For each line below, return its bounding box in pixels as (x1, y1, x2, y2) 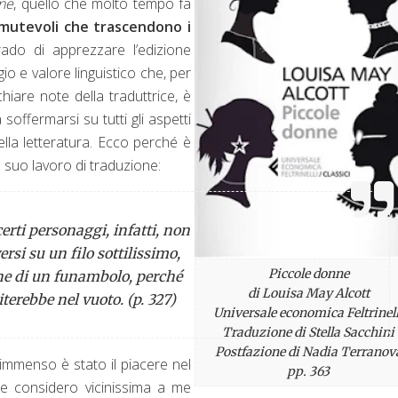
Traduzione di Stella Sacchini (222, 323, 395, 340)
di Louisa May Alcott (247, 284, 370, 301)
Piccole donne (267, 265, 349, 282)
